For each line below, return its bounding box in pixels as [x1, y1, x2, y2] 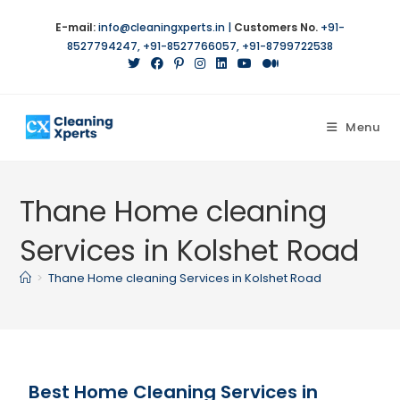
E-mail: [55, 20, 96, 35]
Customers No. [234, 20, 318, 35]
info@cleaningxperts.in [98, 20, 225, 35]
